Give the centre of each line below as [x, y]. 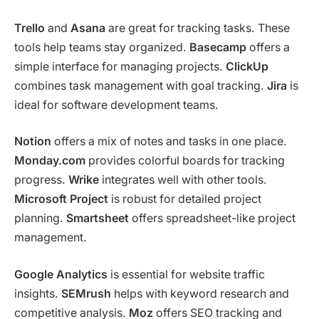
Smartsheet [98, 219]
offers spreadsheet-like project [212, 219]
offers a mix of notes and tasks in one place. [169, 142]
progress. [41, 180]
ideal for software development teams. [116, 105]
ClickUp [247, 66]
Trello [30, 28]
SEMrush [86, 293]
